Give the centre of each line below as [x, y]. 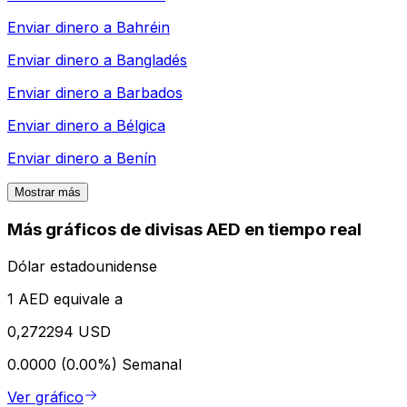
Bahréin [143, 28]
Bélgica [141, 126]
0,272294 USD [59, 331]
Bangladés [152, 60]
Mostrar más [48, 193]
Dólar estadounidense [82, 266]
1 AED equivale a [65, 298]
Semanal [152, 364]
